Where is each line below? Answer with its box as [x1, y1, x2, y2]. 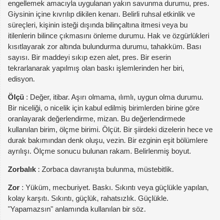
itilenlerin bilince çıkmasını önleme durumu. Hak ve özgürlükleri [8, 31, 209, 40]
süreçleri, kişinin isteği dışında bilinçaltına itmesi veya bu [8, 20, 188, 29]
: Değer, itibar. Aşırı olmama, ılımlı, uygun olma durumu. [24, 92, 203, 101]
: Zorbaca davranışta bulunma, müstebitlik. [36, 165, 174, 173]
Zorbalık [8, 165, 36, 173]
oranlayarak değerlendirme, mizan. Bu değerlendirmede [8, 114, 185, 123]
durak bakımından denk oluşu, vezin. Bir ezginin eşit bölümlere [8, 136, 208, 144]
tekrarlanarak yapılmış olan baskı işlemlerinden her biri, [8, 63, 184, 72]
